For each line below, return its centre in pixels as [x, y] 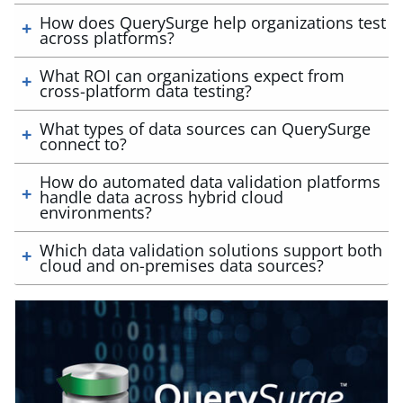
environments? [96, 212]
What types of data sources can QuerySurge [205, 129]
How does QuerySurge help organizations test [213, 22]
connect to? [83, 144]
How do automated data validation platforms [210, 182]
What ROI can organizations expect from [192, 76]
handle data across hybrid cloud [161, 197]
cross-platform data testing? [146, 91]
